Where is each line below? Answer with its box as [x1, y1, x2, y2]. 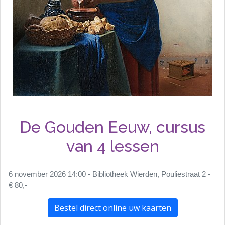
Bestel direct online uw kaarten [54, 202, 171, 213]
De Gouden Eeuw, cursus [20, 117, 205, 136]
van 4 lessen [66, 136, 159, 155]
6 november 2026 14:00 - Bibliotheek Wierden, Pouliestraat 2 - [9, 170, 210, 178]
